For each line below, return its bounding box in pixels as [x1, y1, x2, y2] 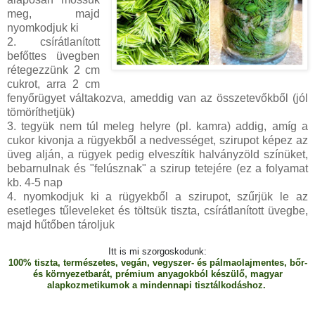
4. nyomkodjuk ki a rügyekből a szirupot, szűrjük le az [7, 191, 308, 202]
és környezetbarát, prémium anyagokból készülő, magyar [32, 269, 283, 279]
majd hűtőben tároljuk [7, 219, 115, 231]
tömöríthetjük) [7, 106, 75, 118]
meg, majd [7, 8, 101, 20]
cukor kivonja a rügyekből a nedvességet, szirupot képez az [7, 134, 308, 146]
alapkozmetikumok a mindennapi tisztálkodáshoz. [46, 280, 269, 290]
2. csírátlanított [7, 36, 101, 48]
